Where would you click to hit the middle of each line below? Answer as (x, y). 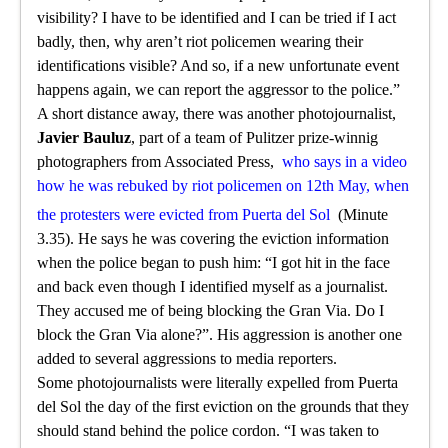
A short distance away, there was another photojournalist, (217, 114)
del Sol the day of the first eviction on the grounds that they (223, 407)
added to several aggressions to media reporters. (187, 359)
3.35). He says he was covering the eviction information (213, 239)
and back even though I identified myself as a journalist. (213, 287)
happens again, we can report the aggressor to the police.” (219, 90)
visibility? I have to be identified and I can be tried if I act (217, 18)
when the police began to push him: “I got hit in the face (214, 263)
